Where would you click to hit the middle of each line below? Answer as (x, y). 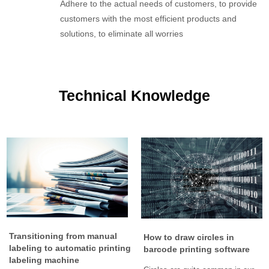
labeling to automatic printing (70, 248)
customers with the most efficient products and (148, 19)
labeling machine (44, 260)
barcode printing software (197, 249)
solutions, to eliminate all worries (122, 34)
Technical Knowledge (134, 96)
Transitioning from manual (63, 236)
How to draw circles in (189, 237)
